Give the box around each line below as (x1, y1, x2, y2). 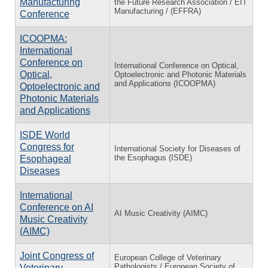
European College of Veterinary (114, 252, 221, 262)
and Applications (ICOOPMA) (114, 78, 215, 88)
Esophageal (20, 153, 71, 164)
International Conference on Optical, (114, 60, 239, 70)
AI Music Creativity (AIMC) (114, 208, 208, 218)
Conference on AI (20, 202, 93, 212)
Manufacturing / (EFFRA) (114, 6, 201, 16)
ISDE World (20, 129, 70, 140)
